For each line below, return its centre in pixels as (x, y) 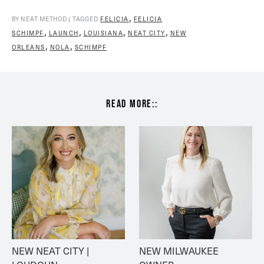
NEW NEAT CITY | (50, 251)
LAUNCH (64, 33)
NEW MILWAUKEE (179, 251)
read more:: (132, 104)
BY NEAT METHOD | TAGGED (55, 19)
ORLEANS (29, 47)
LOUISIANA (103, 33)
